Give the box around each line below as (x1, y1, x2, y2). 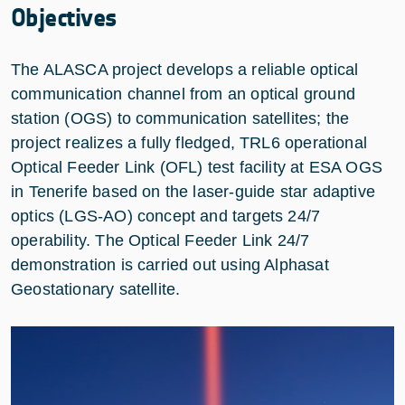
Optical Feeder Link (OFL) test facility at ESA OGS (11, 157, 382, 176)
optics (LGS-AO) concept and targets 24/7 (11, 206, 321, 225)
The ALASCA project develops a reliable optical (11, 60, 359, 79)
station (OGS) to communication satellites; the (11, 108, 350, 127)
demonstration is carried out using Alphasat (11, 255, 329, 274)
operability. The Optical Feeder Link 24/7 (11, 231, 310, 250)
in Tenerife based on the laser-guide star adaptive (11, 182, 375, 201)
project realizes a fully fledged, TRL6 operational (11, 133, 367, 152)
